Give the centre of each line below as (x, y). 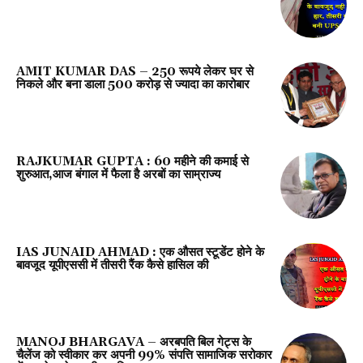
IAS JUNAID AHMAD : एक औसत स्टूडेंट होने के (140, 252)
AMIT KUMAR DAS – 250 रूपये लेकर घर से (135, 71)
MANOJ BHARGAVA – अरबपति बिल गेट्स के (134, 343)
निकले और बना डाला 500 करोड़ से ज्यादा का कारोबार (133, 84)
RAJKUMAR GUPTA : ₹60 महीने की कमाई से (132, 162)
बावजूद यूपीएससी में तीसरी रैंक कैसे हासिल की (112, 265)
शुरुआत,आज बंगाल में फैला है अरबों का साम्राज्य (118, 175)
